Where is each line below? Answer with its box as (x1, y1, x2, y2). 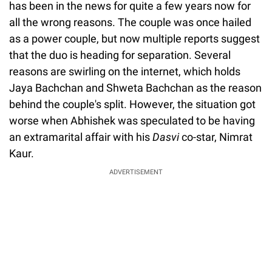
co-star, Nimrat (182, 130, 253, 143)
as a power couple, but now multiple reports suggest (9, 32, 260, 45)
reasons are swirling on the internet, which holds (9, 64, 240, 78)
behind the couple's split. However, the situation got (9, 97, 256, 110)
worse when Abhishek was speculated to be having (9, 114, 255, 127)
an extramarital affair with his (9, 130, 152, 143)
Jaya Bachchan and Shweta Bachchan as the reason (9, 81, 262, 94)
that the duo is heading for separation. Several (9, 48, 231, 61)
